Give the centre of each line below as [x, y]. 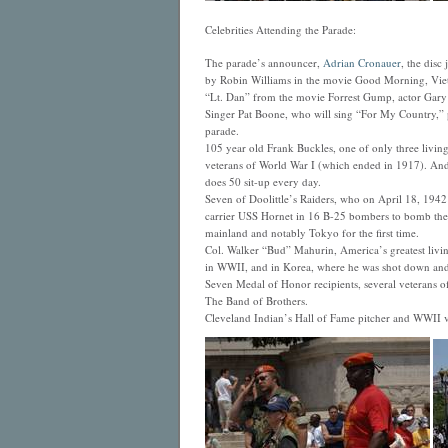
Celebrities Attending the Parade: [280, 29]
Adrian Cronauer [361, 62]
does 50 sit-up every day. [262, 181]
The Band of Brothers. [256, 300]
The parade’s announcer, [263, 62]
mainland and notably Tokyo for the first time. [311, 232]
